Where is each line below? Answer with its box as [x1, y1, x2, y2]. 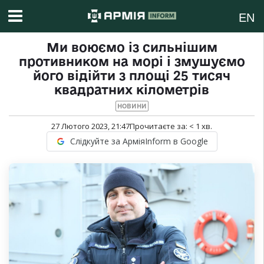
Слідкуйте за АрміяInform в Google [70, 136, 208, 147]
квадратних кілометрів [54, 82, 209, 97]
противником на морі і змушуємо [18, 54, 245, 69]
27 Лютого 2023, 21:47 [51, 121, 130, 132]
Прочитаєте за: [130, 121, 189, 132]
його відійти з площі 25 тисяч [33, 68, 230, 83]
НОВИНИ [117, 103, 147, 110]
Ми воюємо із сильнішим [46, 40, 217, 55]
